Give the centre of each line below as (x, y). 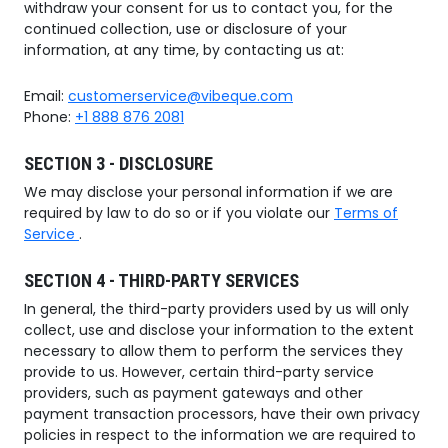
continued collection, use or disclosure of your (185, 29)
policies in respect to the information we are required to (220, 435)
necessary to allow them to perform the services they (213, 351)
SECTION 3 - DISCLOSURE (118, 164)
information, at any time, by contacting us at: (184, 50)
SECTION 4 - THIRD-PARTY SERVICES (161, 281)
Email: (46, 96)
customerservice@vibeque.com (180, 96)
